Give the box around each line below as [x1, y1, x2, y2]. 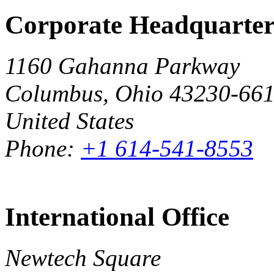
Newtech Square [5, 244, 161, 271]
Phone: [5, 135, 81, 162]
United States [5, 108, 134, 135]
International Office [5, 202, 229, 231]
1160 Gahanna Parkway [5, 53, 240, 80]
